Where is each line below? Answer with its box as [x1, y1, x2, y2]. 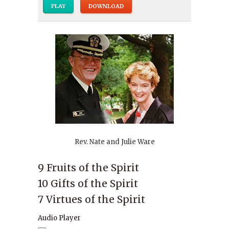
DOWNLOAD [88, 3, 124, 10]
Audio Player [38, 214, 81, 222]
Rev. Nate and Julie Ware [74, 138, 155, 146]
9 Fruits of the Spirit [38, 162, 139, 174]
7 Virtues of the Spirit [38, 193, 145, 205]
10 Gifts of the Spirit [38, 177, 138, 190]
